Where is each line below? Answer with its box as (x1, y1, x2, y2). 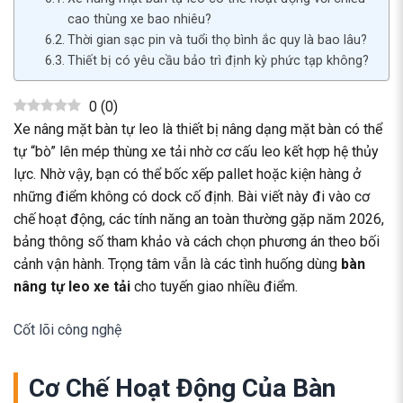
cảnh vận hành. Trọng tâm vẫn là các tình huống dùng (13, 255, 341, 273)
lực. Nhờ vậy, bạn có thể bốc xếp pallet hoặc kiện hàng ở (13, 166, 361, 184)
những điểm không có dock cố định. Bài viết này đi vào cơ (13, 188, 370, 206)
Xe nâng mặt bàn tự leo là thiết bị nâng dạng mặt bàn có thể (13, 121, 382, 139)
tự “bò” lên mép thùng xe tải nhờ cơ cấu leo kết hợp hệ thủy (13, 143, 379, 161)
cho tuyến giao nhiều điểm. (130, 278, 298, 296)
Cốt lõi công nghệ (13, 320, 121, 338)
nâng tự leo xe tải (13, 278, 130, 296)
